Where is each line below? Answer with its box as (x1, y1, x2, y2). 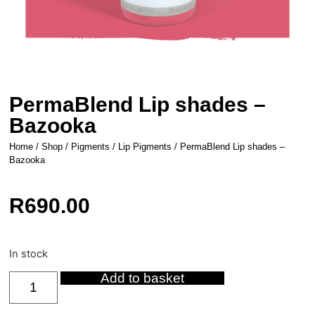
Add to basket (101, 271, 185, 286)
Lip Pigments (118, 141, 172, 153)
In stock (9, 247, 49, 260)
